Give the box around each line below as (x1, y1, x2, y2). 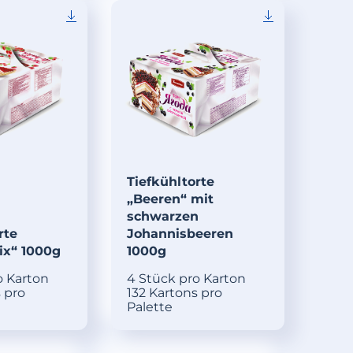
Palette (127, 299, 173, 315)
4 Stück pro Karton (127, 271, 247, 287)
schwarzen (127, 209, 199, 225)
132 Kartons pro (127, 285, 223, 301)
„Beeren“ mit (127, 191, 214, 207)
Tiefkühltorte (127, 174, 215, 190)
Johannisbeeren (127, 226, 234, 242)
